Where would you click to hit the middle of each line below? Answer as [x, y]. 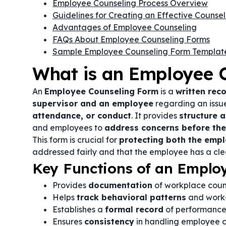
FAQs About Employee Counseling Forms [131, 39]
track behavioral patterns [131, 197]
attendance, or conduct [82, 116]
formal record [134, 209]
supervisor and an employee [93, 103]
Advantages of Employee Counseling [125, 27]
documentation [120, 185]
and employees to [68, 128]
